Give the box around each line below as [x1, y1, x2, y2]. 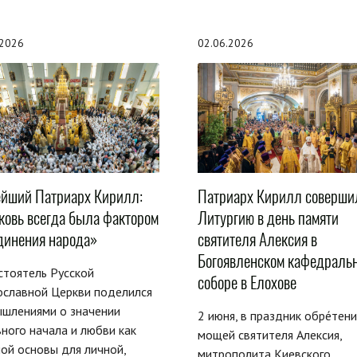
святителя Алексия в [197, 227, 317, 251]
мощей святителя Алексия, [197, 326, 342, 343]
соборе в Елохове [197, 270, 296, 294]
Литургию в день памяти [197, 206, 339, 229]
